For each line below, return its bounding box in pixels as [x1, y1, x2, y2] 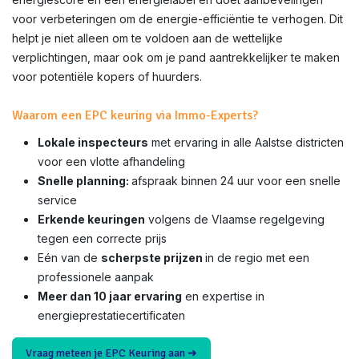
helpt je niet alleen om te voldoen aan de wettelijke [12, 31, 283, 45]
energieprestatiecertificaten [38, 309, 185, 322]
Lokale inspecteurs [38, 135, 148, 149]
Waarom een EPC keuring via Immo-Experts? [12, 107, 258, 123]
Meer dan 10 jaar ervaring [38, 289, 182, 303]
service [38, 193, 77, 207]
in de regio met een [205, 251, 309, 264]
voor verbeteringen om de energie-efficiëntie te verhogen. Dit [12, 12, 343, 26]
